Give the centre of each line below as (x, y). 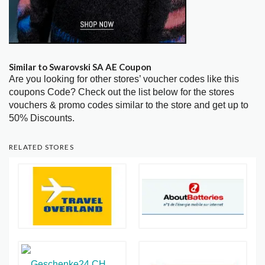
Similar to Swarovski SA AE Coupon (80, 67)
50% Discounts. (42, 118)
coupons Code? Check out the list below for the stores (122, 92)
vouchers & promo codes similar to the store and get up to (129, 105)
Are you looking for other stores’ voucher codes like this (124, 79)
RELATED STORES (41, 147)
